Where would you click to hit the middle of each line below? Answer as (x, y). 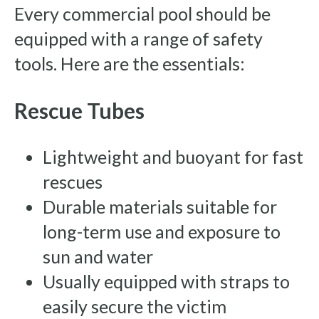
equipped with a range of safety (138, 39)
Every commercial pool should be (142, 14)
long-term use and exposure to (162, 232)
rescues (73, 182)
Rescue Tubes (79, 111)
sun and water (98, 257)
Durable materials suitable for (160, 207)
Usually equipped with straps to (166, 282)
